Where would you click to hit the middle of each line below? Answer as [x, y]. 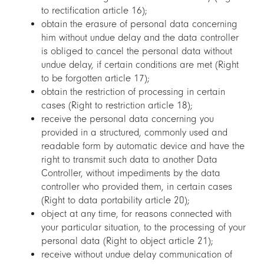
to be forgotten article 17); [95, 78]
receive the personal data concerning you [128, 119]
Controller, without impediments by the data [131, 173]
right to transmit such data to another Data [129, 160]
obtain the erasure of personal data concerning [139, 24]
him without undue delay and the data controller [140, 38]
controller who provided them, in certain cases [137, 187]
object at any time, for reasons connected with [136, 214]
